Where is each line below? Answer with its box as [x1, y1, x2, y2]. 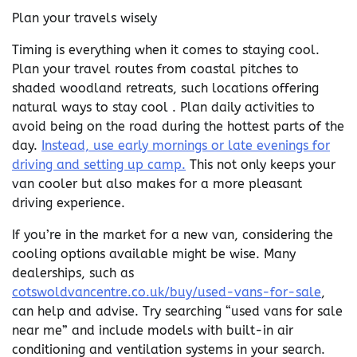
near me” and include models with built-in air [12, 323, 293, 338]
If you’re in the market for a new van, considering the [12, 227, 333, 242]
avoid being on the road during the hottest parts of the [12, 119, 344, 134]
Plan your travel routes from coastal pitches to [12, 61, 299, 76]
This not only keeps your [186, 157, 335, 172]
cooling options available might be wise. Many [12, 246, 296, 261]
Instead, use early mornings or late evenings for [41, 138, 330, 153]
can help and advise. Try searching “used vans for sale [12, 304, 343, 319]
